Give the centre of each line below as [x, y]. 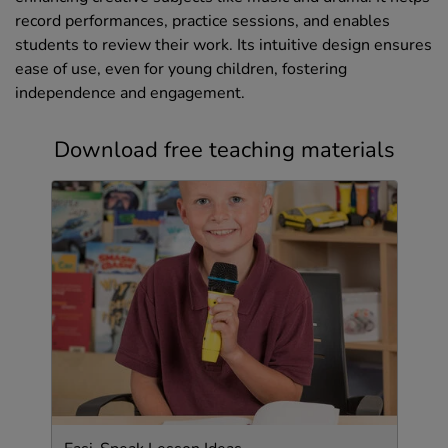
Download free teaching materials [224, 149]
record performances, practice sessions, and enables [202, 20]
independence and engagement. [130, 92]
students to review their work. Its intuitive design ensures [223, 44]
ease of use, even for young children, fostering [181, 68]
